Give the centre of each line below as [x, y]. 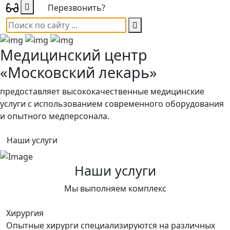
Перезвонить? [76, 8]
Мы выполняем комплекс [115, 189]
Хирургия [25, 213]
